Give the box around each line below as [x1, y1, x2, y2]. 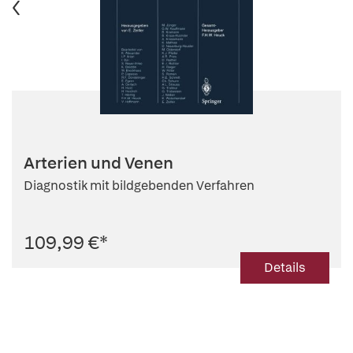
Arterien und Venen [24, 152, 173, 173]
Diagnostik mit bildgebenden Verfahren [24, 177, 255, 194]
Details [264, 259, 306, 276]
